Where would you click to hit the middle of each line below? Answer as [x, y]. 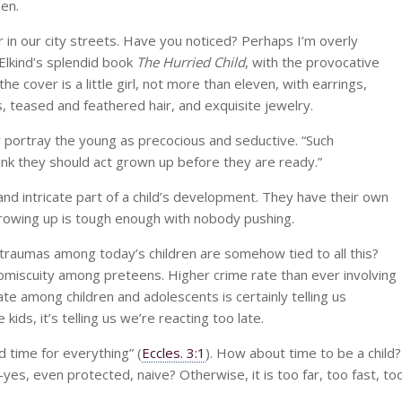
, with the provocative [312, 62]
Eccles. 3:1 [174, 353]
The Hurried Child [191, 62]
